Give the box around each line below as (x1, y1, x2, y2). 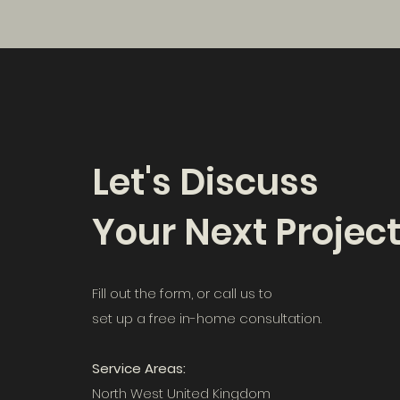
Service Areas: (92, 359, 186, 378)
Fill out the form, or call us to (92, 284, 272, 303)
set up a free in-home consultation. (92, 309, 321, 328)
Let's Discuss (92, 157, 327, 207)
